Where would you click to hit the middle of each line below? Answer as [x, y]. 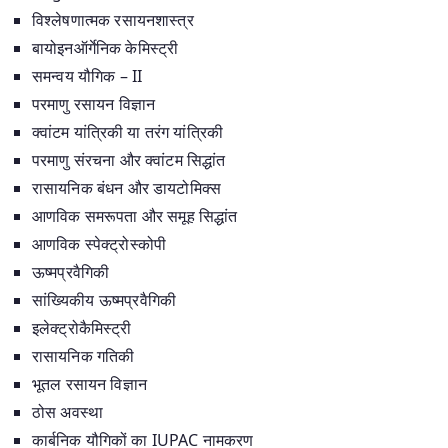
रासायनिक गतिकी [83, 355]
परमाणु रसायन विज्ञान [94, 103]
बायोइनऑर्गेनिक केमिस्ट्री [105, 47]
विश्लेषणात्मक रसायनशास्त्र [113, 19]
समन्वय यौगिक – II [87, 75]
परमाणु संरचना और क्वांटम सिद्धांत [129, 159]
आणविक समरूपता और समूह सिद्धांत [135, 215]
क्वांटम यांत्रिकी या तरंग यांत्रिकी [127, 131]
